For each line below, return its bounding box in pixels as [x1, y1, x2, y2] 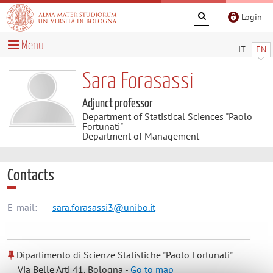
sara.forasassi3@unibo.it [52, 201, 155, 214]
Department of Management [82, 129, 199, 142]
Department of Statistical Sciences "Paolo [82, 110, 252, 122]
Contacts [7, 167, 54, 184]
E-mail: [7, 201, 37, 214]
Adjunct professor [82, 97, 153, 110]
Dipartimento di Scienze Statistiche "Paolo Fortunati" [14, 249, 233, 261]
